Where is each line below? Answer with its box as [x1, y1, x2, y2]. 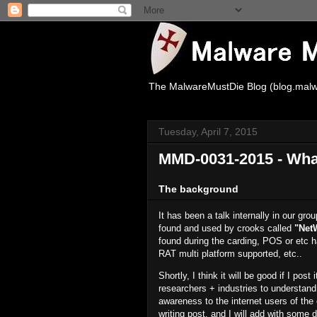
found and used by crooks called [158, 223, 294, 234]
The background [158, 183, 238, 195]
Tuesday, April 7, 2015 [158, 126, 258, 137]
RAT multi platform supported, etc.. [158, 248, 302, 260]
